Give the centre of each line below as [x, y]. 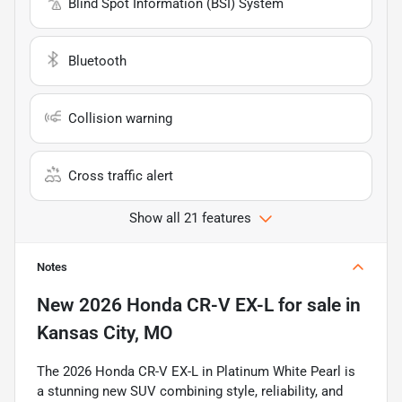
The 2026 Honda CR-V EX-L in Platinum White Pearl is [196, 371]
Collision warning [120, 118]
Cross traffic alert [121, 175]
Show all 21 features [190, 218]
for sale [307, 305]
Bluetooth [97, 61]
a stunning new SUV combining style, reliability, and [190, 391]
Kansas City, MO [105, 332]
